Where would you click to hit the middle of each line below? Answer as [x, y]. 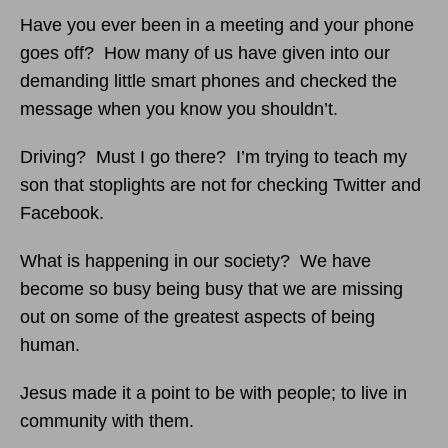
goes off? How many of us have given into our [205, 53]
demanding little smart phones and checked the [208, 81]
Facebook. [62, 213]
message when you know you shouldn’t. [179, 109]
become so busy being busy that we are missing [211, 289]
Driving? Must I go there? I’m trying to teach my [213, 157]
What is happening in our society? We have [195, 261]
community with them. [107, 421]
